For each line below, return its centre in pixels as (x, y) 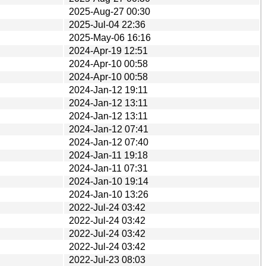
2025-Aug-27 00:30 (110, 11)
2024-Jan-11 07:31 (108, 168)
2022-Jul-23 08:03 (107, 259)
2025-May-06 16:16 (110, 37)
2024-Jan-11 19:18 (108, 155)
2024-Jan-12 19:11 (108, 90)
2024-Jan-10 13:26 (109, 194)
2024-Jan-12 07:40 (109, 142)
